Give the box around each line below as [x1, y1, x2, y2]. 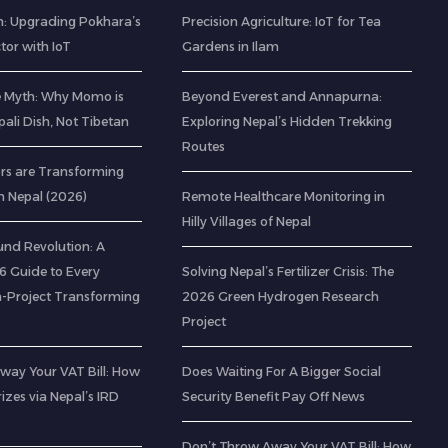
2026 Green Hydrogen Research [181, 289, 379, 304]
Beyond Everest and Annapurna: [181, 89, 382, 104]
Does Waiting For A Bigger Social [181, 364, 381, 379]
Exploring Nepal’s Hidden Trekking [181, 114, 392, 129]
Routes [181, 139, 225, 154]
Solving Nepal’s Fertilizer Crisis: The [181, 264, 394, 279]
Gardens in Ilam [181, 39, 279, 54]
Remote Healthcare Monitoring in [181, 189, 385, 204]
